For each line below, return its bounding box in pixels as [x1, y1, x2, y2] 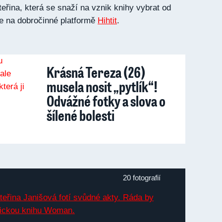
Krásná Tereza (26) [47, 62, 145, 82]
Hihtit [98, 16, 117, 25]
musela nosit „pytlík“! [47, 76, 158, 96]
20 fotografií [123, 173, 161, 182]
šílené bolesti [47, 105, 114, 125]
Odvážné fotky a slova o [47, 91, 166, 111]
